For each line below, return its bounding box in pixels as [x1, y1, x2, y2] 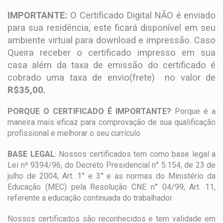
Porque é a [171, 107, 216, 116]
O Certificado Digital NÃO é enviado [68, 10, 216, 20]
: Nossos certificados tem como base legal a [54, 149, 216, 159]
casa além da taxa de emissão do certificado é [7, 60, 216, 70]
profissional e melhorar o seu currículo [7, 128, 140, 138]
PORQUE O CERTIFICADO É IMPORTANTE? [7, 107, 171, 116]
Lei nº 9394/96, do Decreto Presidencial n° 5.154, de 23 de [7, 160, 216, 170]
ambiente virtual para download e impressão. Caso [7, 35, 216, 45]
